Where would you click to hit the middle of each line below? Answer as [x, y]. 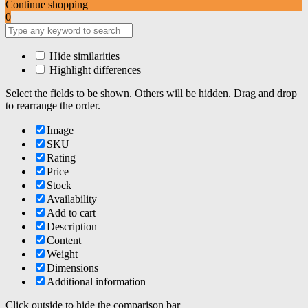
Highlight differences [94, 70]
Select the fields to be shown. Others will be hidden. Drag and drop [151, 93]
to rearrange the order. [53, 106]
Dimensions [73, 268]
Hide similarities [83, 56]
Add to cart [71, 213]
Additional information [96, 282]
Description [72, 227]
